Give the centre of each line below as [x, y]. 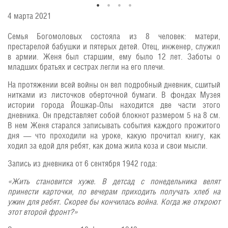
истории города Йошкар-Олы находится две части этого [114, 105]
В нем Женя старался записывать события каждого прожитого [114, 125]
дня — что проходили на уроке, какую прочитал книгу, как [114, 136]
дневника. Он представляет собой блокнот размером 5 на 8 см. [114, 115]
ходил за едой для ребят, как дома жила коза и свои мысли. [108, 146]
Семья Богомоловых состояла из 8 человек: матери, [114, 36]
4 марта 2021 [30, 16]
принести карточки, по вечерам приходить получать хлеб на [114, 192]
